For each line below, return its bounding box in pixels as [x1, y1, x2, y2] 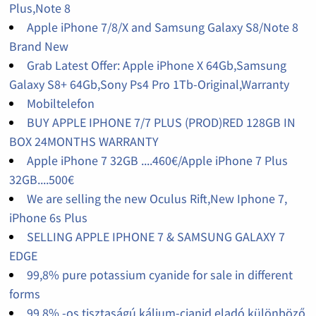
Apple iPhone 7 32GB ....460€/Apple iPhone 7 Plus [26, 152, 288, 169]
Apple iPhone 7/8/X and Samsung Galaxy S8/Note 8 [26, 18, 298, 35]
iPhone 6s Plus [8, 209, 87, 226]
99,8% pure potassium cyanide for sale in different [26, 266, 293, 283]
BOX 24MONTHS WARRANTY [8, 133, 159, 150]
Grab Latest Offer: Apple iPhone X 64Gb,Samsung [26, 56, 286, 73]
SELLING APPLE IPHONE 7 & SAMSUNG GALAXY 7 [26, 228, 285, 245]
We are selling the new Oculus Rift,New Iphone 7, [26, 190, 287, 207]
